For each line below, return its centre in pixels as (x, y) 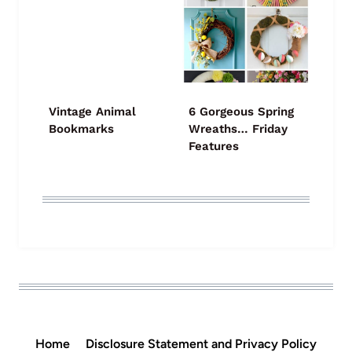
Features (214, 147)
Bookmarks (81, 129)
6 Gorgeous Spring (241, 112)
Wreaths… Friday (238, 129)
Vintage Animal (92, 112)
